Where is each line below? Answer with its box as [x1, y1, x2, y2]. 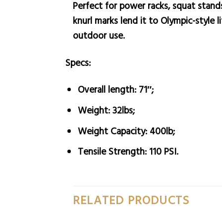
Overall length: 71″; [77, 82, 154, 97]
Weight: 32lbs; [77, 103, 135, 117]
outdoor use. [73, 27, 125, 42]
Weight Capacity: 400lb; [77, 123, 175, 138]
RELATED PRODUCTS [73, 192, 190, 209]
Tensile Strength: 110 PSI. [77, 144, 178, 159]
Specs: [65, 55, 91, 69]
